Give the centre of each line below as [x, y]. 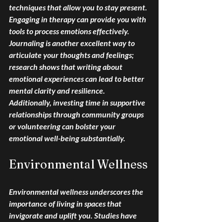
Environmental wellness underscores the [77, 192]
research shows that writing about [66, 67]
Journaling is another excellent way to [73, 43]
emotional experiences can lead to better [77, 79]
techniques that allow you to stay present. [79, 7]
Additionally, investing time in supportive [78, 103]
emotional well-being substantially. [67, 138]
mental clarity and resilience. [58, 91]
